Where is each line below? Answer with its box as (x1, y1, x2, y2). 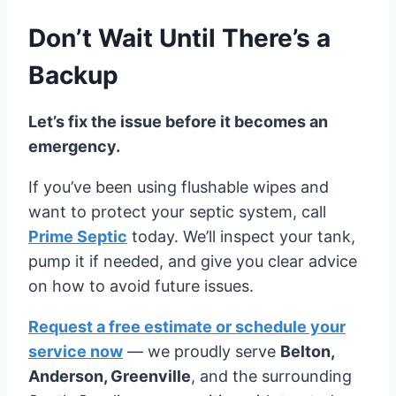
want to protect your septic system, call (28, 202, 326, 221)
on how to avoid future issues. (28, 276, 254, 295)
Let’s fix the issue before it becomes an (28, 111, 328, 131)
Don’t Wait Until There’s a (28, 22, 331, 53)
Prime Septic (28, 226, 127, 246)
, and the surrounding (191, 366, 352, 385)
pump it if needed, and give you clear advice (28, 251, 357, 270)
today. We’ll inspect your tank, (127, 226, 355, 246)
